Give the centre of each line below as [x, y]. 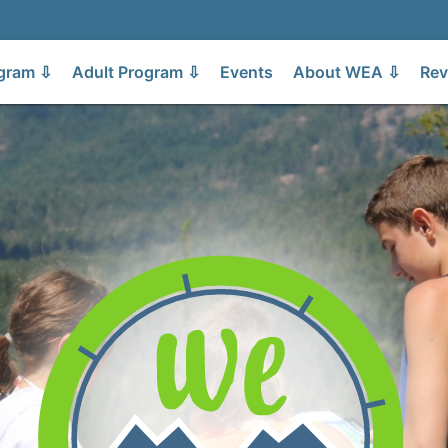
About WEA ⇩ [347, 72]
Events [247, 72]
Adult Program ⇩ [136, 72]
